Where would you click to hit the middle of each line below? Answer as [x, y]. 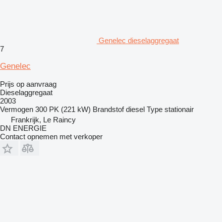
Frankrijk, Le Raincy [43, 120]
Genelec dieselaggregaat [139, 41]
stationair [179, 110]
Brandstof [108, 110]
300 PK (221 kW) [63, 110]
